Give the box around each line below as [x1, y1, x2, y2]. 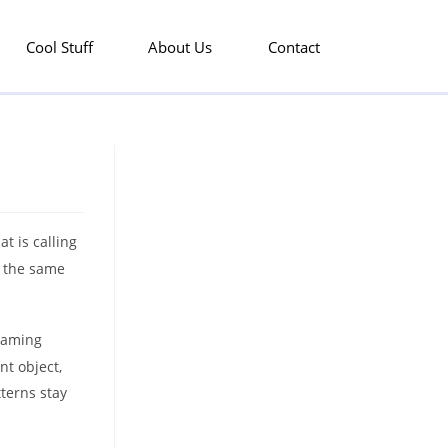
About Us [148, 36, 213, 57]
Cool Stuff [26, 36, 94, 57]
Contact [267, 36, 320, 57]
